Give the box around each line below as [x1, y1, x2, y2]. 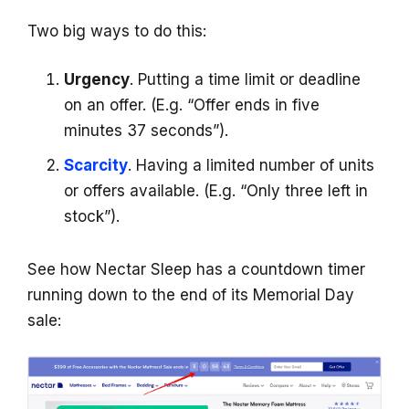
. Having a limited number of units [128, 155, 374, 174]
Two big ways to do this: [27, 21, 206, 40]
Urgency [64, 69, 130, 89]
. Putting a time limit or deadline [130, 69, 361, 89]
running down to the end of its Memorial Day [27, 285, 354, 304]
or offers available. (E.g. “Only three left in [64, 181, 368, 200]
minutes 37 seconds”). [64, 121, 228, 140]
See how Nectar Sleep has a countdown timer [27, 259, 365, 278]
